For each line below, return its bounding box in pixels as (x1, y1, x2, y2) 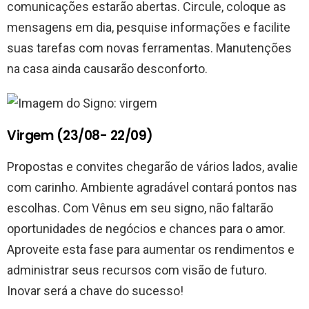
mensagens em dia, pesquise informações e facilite (7, 20, 290, 35)
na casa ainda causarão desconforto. (7, 61, 210, 77)
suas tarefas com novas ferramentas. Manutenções (7, 41, 292, 56)
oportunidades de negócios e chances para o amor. (7, 221, 286, 237)
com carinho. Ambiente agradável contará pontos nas (7, 180, 297, 195)
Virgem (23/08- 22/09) (7, 126, 154, 146)
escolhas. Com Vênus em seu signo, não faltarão (7, 201, 273, 216)
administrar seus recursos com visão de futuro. (7, 263, 267, 278)
